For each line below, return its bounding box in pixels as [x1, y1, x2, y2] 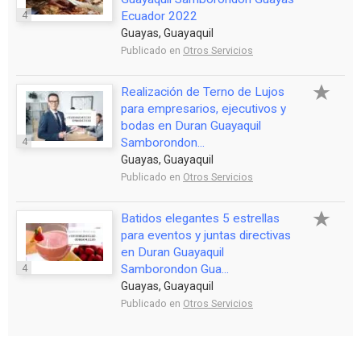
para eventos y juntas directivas [121, 227, 291, 243]
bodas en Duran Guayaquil [121, 118, 261, 133]
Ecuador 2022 [121, 8, 197, 23]
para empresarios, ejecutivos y [121, 101, 286, 116]
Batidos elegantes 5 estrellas [121, 210, 280, 226]
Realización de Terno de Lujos [121, 84, 284, 99]
